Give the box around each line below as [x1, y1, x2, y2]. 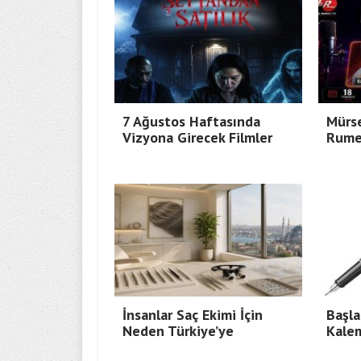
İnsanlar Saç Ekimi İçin [122, 305, 263, 325]
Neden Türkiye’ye [122, 322, 234, 341]
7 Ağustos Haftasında [122, 112, 260, 131]
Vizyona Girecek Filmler [122, 128, 272, 147]
